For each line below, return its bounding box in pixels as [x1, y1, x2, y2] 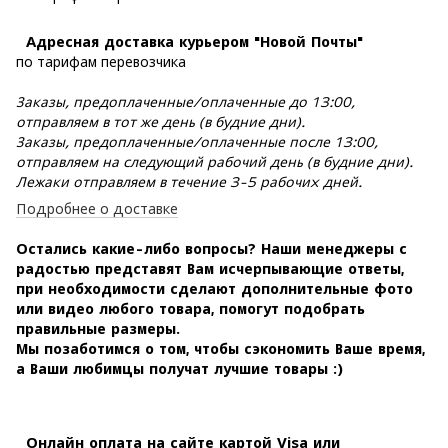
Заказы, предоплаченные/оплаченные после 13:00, [16, 133, 378, 150]
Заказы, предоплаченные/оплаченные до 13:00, [16, 93, 355, 110]
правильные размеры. [16, 320, 180, 337]
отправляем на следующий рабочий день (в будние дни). [16, 153, 413, 170]
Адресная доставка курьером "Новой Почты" [16, 33, 363, 50]
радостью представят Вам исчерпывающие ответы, [16, 260, 404, 277]
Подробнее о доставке [16, 200, 178, 217]
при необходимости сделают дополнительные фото [16, 280, 413, 297]
